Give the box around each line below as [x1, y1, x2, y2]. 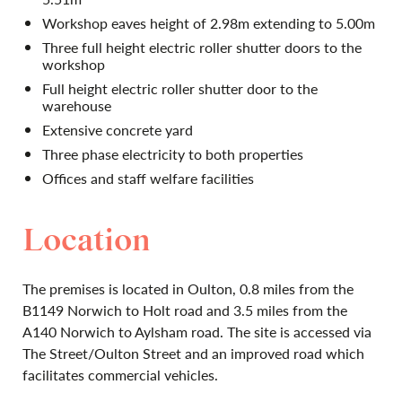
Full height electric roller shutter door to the [42, 78, 318, 99]
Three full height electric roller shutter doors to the [42, 37, 362, 57]
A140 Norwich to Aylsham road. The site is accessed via [22, 321, 371, 342]
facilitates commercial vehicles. [22, 364, 218, 385]
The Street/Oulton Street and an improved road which [22, 343, 364, 363]
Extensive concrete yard [42, 119, 193, 140]
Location [22, 223, 151, 260]
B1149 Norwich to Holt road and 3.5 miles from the [22, 300, 347, 320]
